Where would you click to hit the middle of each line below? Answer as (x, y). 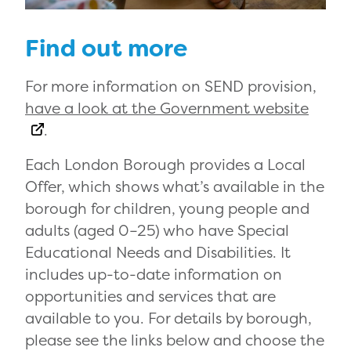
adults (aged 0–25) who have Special (157, 231)
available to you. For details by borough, (168, 318)
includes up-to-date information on (154, 275)
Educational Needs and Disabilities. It (158, 253)
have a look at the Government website (167, 109)
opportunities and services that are (150, 297)
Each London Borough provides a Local (165, 165)
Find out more (106, 49)
